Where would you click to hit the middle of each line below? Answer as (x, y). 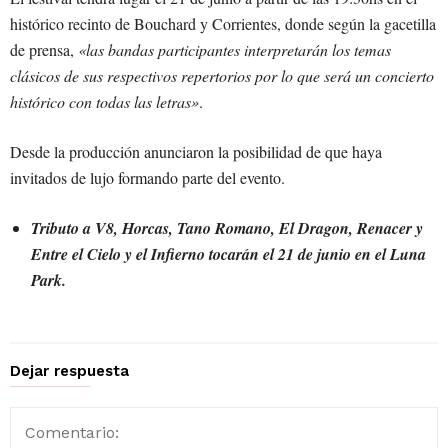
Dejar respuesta (69, 371)
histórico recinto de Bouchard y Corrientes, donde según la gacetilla (223, 24)
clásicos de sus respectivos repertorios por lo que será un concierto (222, 76)
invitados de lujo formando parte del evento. (147, 178)
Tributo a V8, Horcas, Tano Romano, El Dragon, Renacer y (227, 228)
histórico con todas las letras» (104, 102)
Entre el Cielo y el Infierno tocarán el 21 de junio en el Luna (228, 254)
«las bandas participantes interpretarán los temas (234, 50)
